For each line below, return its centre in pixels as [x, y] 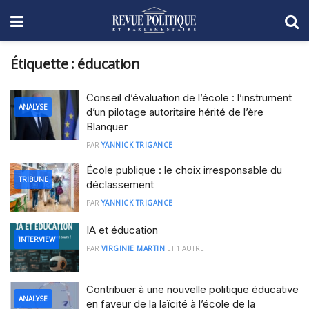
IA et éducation [122, 230]
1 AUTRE [190, 248]
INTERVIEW [37, 239]
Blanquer [107, 127]
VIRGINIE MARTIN [133, 248]
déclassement [120, 185]
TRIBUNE [33, 179]
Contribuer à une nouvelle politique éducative [192, 289]
